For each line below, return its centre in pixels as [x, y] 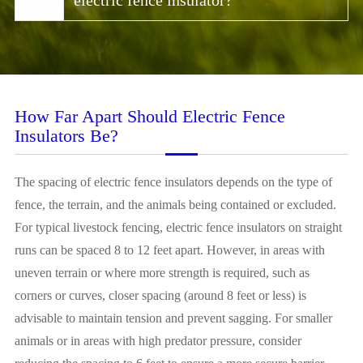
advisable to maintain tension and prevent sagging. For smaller [173, 318]
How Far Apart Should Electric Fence [149, 117]
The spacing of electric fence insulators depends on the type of [173, 182]
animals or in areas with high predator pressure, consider [158, 341]
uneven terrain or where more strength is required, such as [162, 273]
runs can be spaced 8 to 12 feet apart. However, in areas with [169, 250]
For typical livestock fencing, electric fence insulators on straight [178, 228]
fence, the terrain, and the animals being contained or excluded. [175, 205]
